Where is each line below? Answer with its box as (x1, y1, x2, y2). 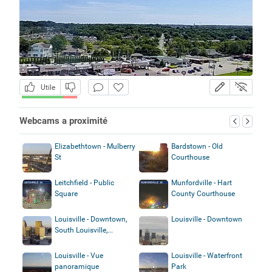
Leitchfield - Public (54, 178, 114, 187)
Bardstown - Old (171, 141, 223, 151)
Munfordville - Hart (171, 178, 232, 187)
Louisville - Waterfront (171, 251, 242, 260)
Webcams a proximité (19, 115, 107, 126)
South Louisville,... (54, 225, 113, 234)
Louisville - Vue (54, 251, 103, 260)
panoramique (54, 262, 99, 271)
